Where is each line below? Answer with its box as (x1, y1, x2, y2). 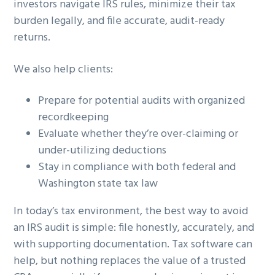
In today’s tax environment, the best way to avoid (14, 203, 249, 221)
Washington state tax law (38, 175, 158, 193)
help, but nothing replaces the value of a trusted (14, 252, 246, 271)
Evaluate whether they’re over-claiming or (38, 125, 239, 144)
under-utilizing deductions (38, 142, 167, 160)
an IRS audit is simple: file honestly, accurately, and (14, 219, 255, 238)
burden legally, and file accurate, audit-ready (14, 12, 225, 30)
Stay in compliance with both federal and (38, 158, 236, 177)
